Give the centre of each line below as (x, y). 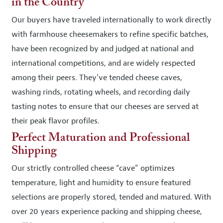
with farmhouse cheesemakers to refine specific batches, (110, 34)
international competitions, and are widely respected (103, 63)
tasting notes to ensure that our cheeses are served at (105, 107)
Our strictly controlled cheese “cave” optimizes (93, 168)
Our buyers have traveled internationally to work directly (111, 20)
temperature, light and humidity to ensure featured (101, 183)
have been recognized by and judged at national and (103, 49)
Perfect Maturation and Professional (101, 138)
